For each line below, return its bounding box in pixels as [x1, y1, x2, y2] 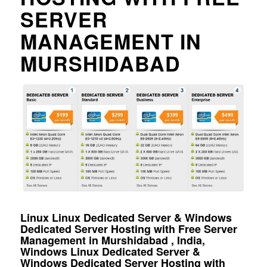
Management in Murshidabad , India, [20, 232, 205, 248]
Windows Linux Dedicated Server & [20, 243, 200, 259]
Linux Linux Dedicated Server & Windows [20, 209, 232, 225]
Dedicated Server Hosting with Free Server [20, 221, 237, 237]
